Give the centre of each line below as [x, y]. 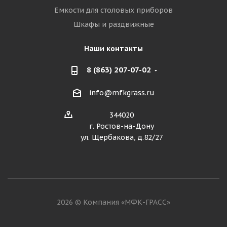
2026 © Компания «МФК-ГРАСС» [113, 202]
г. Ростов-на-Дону [122, 126]
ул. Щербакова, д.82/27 [122, 138]
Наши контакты [113, 49]
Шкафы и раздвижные [113, 24]
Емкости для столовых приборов [113, 10]
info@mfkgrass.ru [122, 93]
